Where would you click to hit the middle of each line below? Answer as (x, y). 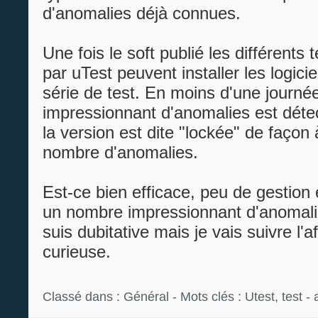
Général (146, 296)
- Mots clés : (207, 296)
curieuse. (77, 252)
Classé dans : (83, 296)
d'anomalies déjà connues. (142, 13)
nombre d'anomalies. (120, 152)
